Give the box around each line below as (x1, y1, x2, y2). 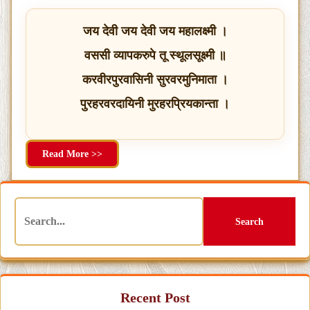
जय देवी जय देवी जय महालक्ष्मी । (82, 24, 228, 39)
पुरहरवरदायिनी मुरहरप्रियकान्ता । (80, 97, 230, 111)
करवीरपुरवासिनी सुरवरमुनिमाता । (82, 73, 228, 87)
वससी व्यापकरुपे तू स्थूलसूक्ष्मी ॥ (84, 48, 226, 63)
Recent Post (120, 290, 190, 306)
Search (235, 216, 264, 227)
